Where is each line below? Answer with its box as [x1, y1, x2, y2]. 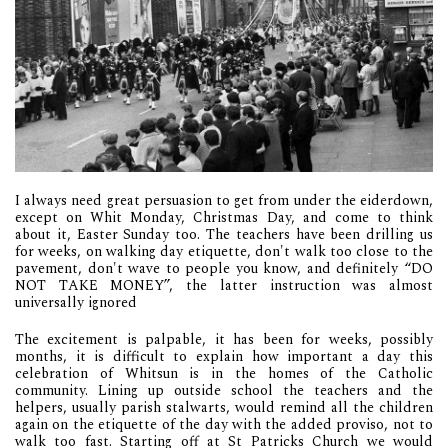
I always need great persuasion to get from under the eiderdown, [15, 190, 433, 212]
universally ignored [15, 292, 137, 314]
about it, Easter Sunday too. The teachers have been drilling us [15, 224, 433, 246]
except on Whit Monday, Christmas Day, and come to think [15, 207, 433, 229]
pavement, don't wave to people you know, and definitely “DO [15, 258, 433, 280]
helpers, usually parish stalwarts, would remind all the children [15, 397, 433, 419]
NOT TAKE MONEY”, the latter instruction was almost [15, 275, 433, 297]
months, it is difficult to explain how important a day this [15, 346, 433, 368]
